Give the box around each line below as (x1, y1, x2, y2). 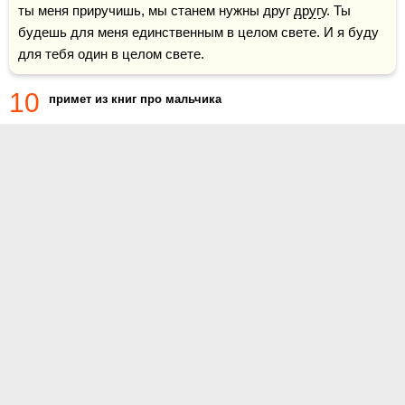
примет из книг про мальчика (49, 92, 221, 106)
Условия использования (130, 385, 262, 399)
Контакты (130, 358, 182, 372)
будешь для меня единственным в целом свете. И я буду (18, 24, 379, 40)
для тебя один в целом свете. (18, 46, 204, 61)
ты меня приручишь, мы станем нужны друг (18, 3, 294, 18)
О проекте (130, 331, 186, 344)
